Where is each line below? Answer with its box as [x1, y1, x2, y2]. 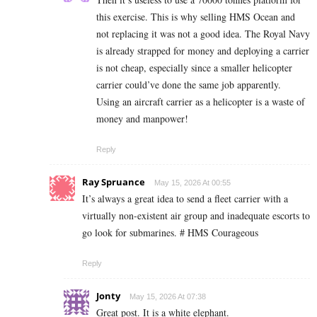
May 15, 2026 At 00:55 [154, 178, 231, 187]
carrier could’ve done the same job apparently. [96, 77, 281, 91]
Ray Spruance [82, 175, 145, 188]
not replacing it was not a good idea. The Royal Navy [96, 26, 310, 40]
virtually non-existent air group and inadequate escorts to [82, 208, 310, 222]
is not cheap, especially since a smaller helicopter [96, 60, 292, 74]
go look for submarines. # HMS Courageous [82, 225, 258, 239]
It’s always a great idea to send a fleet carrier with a [82, 191, 288, 205]
